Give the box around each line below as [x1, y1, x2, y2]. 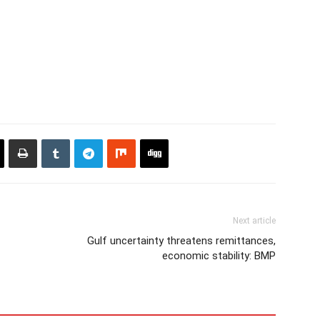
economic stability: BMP [162, 249, 276, 262]
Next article [233, 216, 276, 226]
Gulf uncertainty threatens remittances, [87, 234, 276, 247]
